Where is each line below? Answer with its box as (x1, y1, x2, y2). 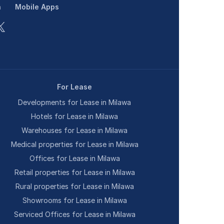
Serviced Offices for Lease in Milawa (13, 210, 135, 218)
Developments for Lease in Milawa (18, 98, 131, 106)
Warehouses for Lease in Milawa (21, 126, 128, 134)
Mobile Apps (15, 2, 59, 11)
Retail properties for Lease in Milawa (14, 168, 135, 176)
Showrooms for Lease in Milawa (22, 196, 127, 204)
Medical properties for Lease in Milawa (10, 140, 138, 148)
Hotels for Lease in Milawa (31, 112, 118, 120)
